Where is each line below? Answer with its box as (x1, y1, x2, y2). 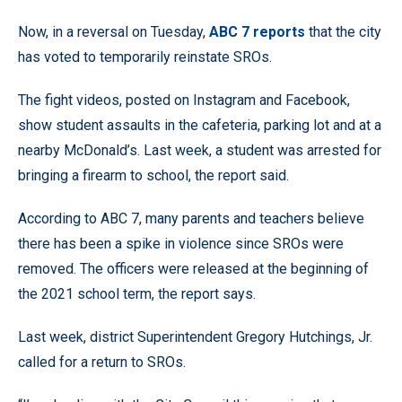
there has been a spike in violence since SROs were (18, 234, 344, 252)
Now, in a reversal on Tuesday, (18, 22, 209, 40)
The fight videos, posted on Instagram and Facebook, (18, 91, 350, 109)
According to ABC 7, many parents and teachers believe (18, 209, 364, 227)
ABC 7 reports (209, 22, 305, 40)
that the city (305, 22, 381, 40)
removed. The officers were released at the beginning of (18, 259, 369, 277)
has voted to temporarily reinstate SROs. (18, 48, 272, 66)
